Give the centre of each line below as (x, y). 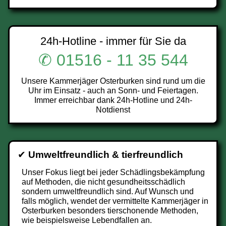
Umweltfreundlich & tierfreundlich (106, 155)
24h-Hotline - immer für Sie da (113, 41)
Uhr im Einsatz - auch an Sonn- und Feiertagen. (113, 91)
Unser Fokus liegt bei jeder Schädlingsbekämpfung (113, 172)
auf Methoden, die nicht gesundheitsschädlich (103, 182)
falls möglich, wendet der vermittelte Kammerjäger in (115, 201)
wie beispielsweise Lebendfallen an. (87, 220)
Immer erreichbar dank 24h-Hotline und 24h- (113, 100)
